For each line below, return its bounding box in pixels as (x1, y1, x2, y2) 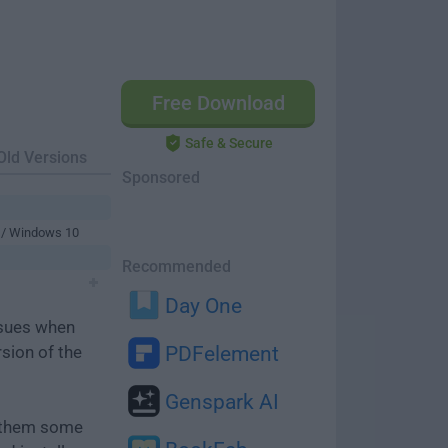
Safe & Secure (185, 135, 273, 151)
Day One (160, 294, 242, 318)
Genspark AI (160, 390, 279, 414)
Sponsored (122, 168, 200, 187)
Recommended (122, 257, 231, 276)
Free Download (151, 91, 285, 115)
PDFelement (160, 342, 279, 366)
